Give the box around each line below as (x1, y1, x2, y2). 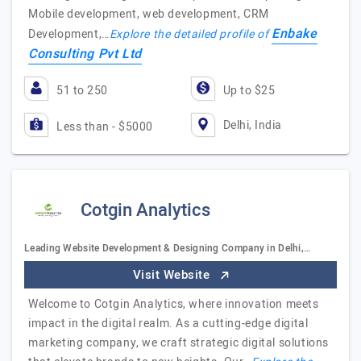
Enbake (272, 24, 317, 44)
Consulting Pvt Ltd (28, 44, 142, 64)
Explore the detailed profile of (109, 26, 272, 43)
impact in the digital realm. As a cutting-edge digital (28, 315, 309, 332)
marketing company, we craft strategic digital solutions (28, 334, 330, 351)
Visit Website (132, 266, 214, 284)
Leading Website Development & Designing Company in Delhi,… (24, 241, 312, 255)
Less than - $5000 (56, 118, 153, 135)
